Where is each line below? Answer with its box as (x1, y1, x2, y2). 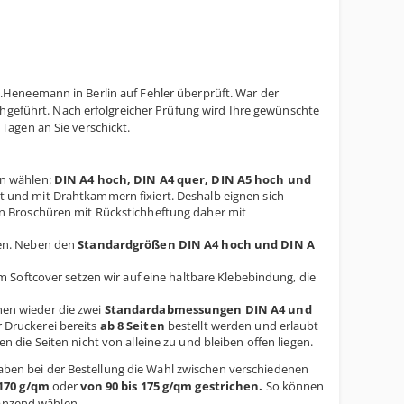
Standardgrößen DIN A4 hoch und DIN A (78, 236, 315, 252)
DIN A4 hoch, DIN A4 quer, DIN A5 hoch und (53, 171, 311, 188)
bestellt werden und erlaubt (164, 317, 319, 334)
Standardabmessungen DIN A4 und (104, 301, 312, 317)
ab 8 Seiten (99, 317, 165, 334)
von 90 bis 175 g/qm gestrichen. (80, 378, 263, 394)
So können (262, 378, 325, 394)
